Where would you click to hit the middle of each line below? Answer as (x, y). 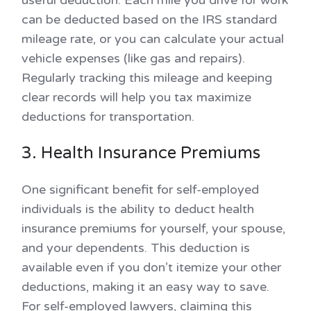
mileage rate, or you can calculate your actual (153, 39)
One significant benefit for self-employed (140, 189)
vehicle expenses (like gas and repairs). (133, 58)
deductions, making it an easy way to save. (145, 286)
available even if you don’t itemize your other (151, 267)
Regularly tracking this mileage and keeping (147, 77)
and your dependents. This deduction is (136, 247)
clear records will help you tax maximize (136, 97)
